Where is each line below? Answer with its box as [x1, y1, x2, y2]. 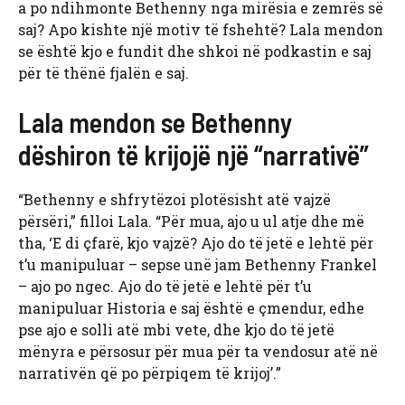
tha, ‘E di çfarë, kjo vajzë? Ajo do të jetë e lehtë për [18, 233, 373, 253]
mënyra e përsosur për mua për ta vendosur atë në [18, 342, 378, 362]
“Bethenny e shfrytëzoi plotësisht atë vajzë [18, 190, 331, 210]
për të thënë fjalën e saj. [18, 63, 189, 83]
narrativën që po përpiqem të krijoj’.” [18, 363, 281, 383]
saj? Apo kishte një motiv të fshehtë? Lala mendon [18, 20, 383, 40]
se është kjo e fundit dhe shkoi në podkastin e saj [18, 42, 372, 61]
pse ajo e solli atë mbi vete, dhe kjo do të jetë [18, 320, 334, 340]
